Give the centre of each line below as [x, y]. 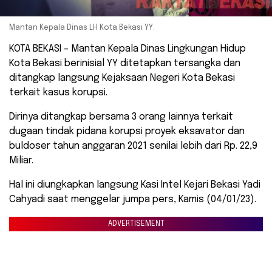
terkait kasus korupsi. [58, 92]
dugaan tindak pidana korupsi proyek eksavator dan [127, 131]
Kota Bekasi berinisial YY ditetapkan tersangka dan [125, 63]
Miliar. [21, 160]
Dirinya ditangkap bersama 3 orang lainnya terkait [121, 117]
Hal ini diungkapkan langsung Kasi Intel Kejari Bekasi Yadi [135, 185]
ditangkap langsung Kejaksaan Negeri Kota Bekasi [122, 78]
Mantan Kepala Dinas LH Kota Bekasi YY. [82, 28]
